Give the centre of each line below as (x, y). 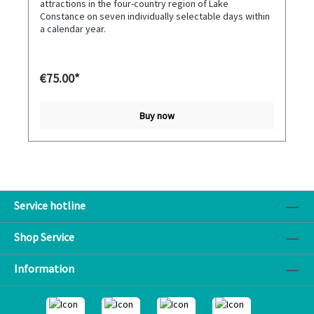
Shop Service (44, 237)
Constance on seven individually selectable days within (155, 16)
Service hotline (50, 206)
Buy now (157, 116)
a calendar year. (73, 29)
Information (44, 269)
